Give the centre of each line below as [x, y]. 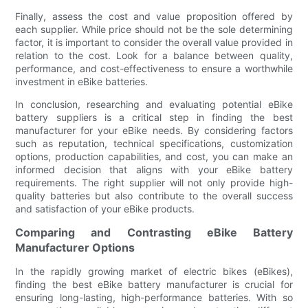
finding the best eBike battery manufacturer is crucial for [154, 284]
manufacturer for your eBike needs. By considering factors [154, 130]
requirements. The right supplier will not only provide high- [154, 182]
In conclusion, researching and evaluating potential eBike [154, 104]
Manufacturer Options [75, 247]
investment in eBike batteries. [82, 81]
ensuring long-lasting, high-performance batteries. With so [154, 297]
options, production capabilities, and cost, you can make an [154, 156]
